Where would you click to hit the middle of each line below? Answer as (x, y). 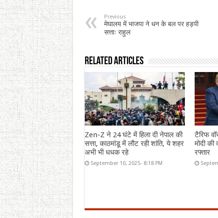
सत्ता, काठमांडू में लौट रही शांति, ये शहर (134, 143)
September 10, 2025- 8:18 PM (126, 163)
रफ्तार (203, 152)
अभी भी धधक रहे (106, 152)
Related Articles (114, 61)
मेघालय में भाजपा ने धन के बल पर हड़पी (151, 24)
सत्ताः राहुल (117, 32)
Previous (115, 17)
